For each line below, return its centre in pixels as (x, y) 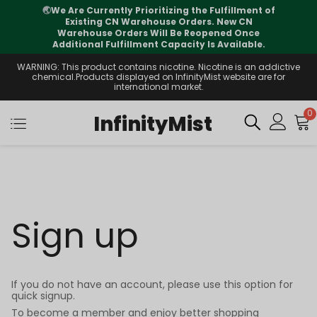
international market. (158, 87)
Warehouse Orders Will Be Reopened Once (158, 33)
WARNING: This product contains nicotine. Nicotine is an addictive (158, 67)
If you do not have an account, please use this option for (152, 284)
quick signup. (43, 296)
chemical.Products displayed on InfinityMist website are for (158, 77)
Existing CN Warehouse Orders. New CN (158, 22)
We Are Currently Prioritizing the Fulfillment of (163, 10)
